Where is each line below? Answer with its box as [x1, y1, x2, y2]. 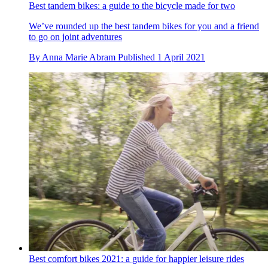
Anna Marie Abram [42, 52, 115, 63]
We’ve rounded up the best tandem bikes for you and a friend [29, 21, 259, 32]
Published [118, 52, 157, 63]
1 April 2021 [157, 52, 205, 63]
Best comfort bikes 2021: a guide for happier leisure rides [29, 253, 244, 264]
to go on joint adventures [29, 32, 122, 42]
